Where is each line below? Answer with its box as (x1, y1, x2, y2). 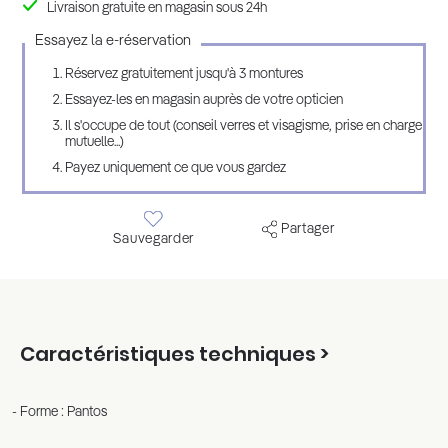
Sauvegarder (113, 232, 195, 246)
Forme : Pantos (20, 405, 107, 419)
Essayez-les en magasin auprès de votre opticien (65, 93, 344, 107)
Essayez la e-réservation (35, 33, 192, 48)
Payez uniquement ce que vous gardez (65, 161, 287, 175)
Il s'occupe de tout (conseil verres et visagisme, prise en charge (65, 119, 423, 133)
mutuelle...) (65, 135, 125, 149)
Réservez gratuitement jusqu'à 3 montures (65, 67, 304, 81)
